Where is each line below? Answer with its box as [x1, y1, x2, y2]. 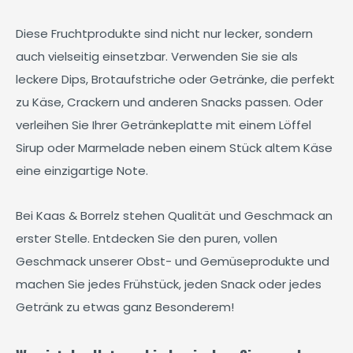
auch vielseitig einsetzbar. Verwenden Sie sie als [16, 48, 298, 65]
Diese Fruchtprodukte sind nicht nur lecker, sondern [16, 25, 313, 42]
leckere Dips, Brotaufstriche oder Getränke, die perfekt [16, 71, 335, 87]
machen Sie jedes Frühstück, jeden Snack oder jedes [16, 276, 321, 292]
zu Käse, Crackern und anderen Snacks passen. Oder [16, 94, 323, 110]
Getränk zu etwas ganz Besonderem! [16, 299, 234, 315]
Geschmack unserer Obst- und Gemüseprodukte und [16, 253, 329, 269]
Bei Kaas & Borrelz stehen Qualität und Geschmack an [16, 207, 333, 224]
